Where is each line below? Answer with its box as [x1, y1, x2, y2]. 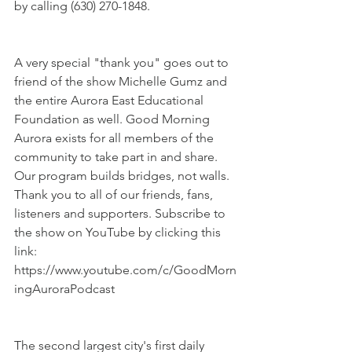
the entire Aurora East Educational [14, 93, 207, 108]
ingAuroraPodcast [14, 281, 115, 297]
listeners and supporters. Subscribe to [14, 206, 229, 222]
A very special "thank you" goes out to [14, 55, 232, 71]
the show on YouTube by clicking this [14, 225, 224, 240]
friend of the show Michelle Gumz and [14, 74, 230, 90]
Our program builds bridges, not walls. [14, 168, 233, 184]
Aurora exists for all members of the [14, 130, 217, 146]
